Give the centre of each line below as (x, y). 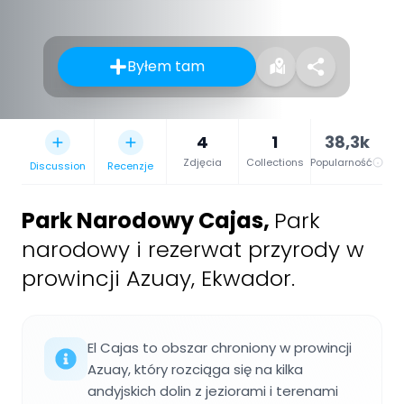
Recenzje (130, 165)
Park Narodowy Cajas (142, 220)
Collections (275, 162)
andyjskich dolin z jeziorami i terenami (213, 390)
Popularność (341, 162)
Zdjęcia (202, 162)
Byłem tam (166, 66)
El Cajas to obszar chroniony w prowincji (220, 347)
